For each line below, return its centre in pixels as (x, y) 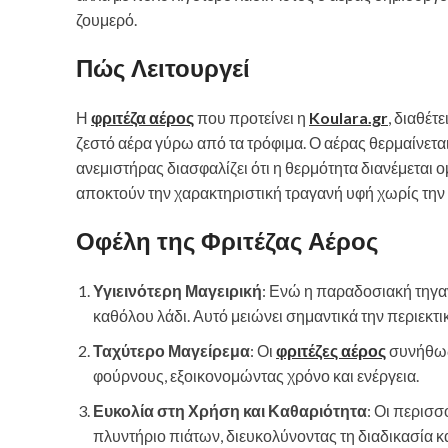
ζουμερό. (106, 20)
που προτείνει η (251, 118)
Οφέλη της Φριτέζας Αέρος (227, 242)
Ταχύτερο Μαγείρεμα (171, 351)
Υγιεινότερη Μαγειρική (177, 291)
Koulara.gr (348, 118)
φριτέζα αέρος (142, 118)
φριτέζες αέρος (331, 351)
